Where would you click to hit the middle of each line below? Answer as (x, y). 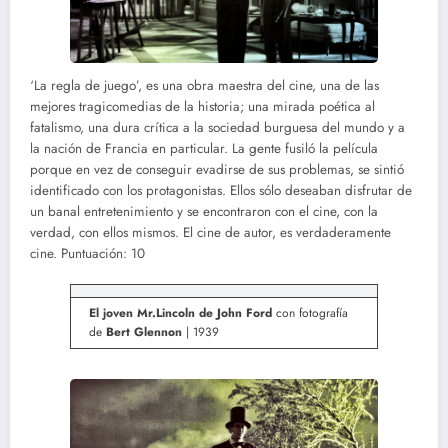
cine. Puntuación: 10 (87, 254)
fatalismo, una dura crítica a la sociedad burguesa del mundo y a (217, 128)
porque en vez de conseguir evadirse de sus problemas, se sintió (217, 170)
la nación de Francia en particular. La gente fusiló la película (204, 149)
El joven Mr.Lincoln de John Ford (180, 312)
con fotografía (310, 312)
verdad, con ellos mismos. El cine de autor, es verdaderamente (210, 233)
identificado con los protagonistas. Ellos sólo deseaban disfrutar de (221, 191)
